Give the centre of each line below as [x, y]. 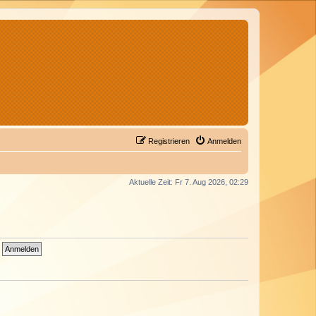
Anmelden [224, 141]
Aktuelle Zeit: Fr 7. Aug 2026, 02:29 [189, 182]
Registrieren [169, 141]
